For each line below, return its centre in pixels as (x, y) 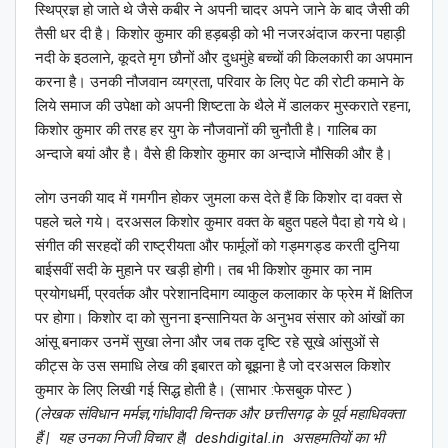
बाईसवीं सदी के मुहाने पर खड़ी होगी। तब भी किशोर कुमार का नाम (203, 270)
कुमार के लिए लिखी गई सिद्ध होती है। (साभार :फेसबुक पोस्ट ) (193, 390)
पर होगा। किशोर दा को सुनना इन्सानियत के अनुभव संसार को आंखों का (219, 318)
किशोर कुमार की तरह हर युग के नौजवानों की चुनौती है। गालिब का (205, 130)
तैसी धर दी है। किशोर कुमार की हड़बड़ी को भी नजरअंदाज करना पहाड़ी (220, 34)
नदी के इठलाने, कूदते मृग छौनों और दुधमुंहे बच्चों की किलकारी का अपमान (224, 58)
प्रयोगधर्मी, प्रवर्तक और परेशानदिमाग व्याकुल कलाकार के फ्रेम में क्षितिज (224, 294)
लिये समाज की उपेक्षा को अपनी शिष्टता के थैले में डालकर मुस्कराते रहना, (223, 106)
